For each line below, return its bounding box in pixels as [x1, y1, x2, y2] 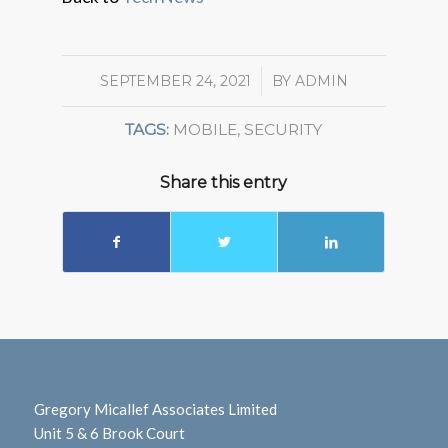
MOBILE [173, 120, 238, 140]
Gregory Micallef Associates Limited [33, 400, 277, 419]
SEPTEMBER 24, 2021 [99, 72, 251, 91]
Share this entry [160, 173, 288, 193]
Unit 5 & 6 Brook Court [33, 424, 185, 443]
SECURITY [244, 120, 323, 140]
